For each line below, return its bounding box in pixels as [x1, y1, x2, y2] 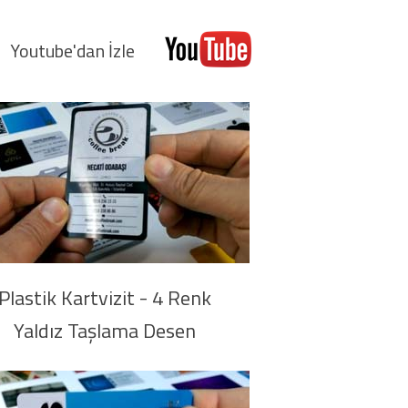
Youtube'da [10, 36, 96, 65]
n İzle [96, 36, 135, 65]
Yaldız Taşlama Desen [13, 315, 196, 346]
